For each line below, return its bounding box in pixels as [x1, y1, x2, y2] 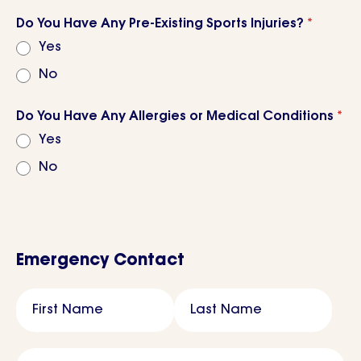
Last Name [190, 303, 262, 317]
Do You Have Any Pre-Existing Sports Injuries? [16, 17, 304, 31]
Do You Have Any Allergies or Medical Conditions [16, 110, 334, 123]
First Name [32, 303, 103, 317]
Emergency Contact [16, 252, 185, 269]
